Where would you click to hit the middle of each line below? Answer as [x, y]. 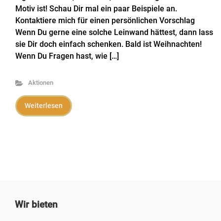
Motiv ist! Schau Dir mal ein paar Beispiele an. [96, 9]
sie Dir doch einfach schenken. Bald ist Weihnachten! [109, 44]
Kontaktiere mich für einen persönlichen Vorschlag [105, 20]
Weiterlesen [44, 106]
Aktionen [40, 83]
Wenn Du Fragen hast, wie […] [67, 56]
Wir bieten [36, 204]
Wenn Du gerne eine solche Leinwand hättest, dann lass [114, 32]
